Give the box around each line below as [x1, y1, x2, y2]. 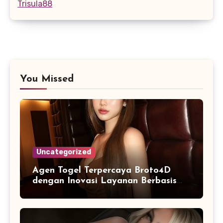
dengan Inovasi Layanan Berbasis [32, 176, 177, 186]
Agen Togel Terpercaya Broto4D [32, 165, 171, 175]
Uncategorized [36, 147, 91, 156]
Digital [32, 186, 62, 196]
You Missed [20, 74, 74, 84]
